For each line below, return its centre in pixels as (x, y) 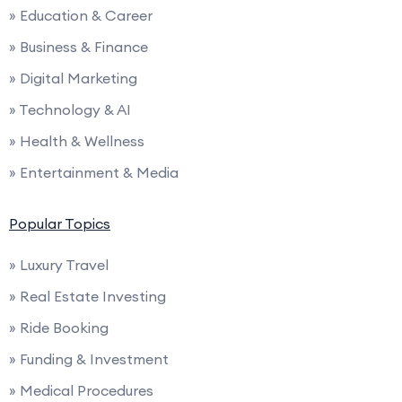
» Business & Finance (79, 46)
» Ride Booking (59, 327)
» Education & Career (81, 15)
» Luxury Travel (59, 264)
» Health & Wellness (77, 140)
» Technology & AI (70, 109)
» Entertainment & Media (94, 172)
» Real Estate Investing (87, 296)
